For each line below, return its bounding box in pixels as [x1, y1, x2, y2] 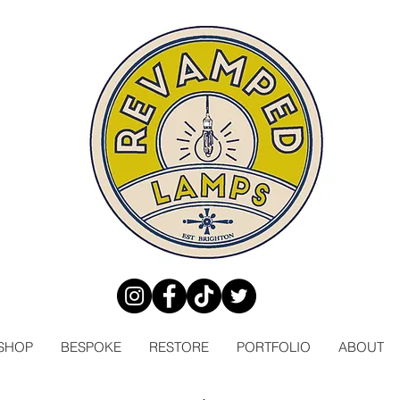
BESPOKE [60, 337, 121, 355]
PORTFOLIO [236, 337, 311, 355]
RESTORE [148, 337, 209, 355]
